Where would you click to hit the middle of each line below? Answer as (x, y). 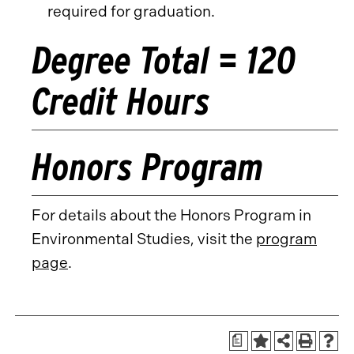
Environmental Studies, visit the (144, 239)
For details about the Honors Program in (171, 215)
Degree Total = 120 (164, 60)
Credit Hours (121, 101)
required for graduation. (131, 11)
